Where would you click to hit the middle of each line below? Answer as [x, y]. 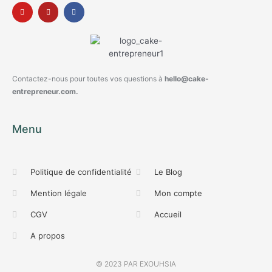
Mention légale [59, 193]
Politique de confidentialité [81, 172]
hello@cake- [187, 78]
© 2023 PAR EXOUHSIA [136, 263]
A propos [48, 235]
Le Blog [168, 172]
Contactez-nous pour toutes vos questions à [88, 78]
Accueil [168, 214]
